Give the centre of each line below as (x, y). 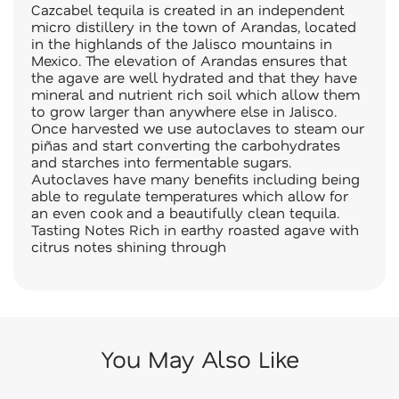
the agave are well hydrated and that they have (194, 77)
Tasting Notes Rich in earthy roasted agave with (195, 229)
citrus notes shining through (129, 246)
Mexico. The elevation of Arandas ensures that (189, 60)
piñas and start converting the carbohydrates (186, 145)
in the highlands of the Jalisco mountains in (182, 43)
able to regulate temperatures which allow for (190, 195)
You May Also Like (199, 358)
